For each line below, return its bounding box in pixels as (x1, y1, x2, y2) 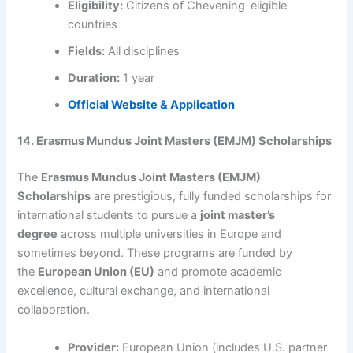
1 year (120, 71, 155, 86)
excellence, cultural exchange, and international (17, 284, 270, 299)
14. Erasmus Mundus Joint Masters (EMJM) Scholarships (17, 134, 333, 149)
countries (68, 17, 118, 32)
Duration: (68, 71, 121, 86)
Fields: (68, 44, 106, 59)
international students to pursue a (17, 208, 201, 223)
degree (17, 227, 58, 242)
